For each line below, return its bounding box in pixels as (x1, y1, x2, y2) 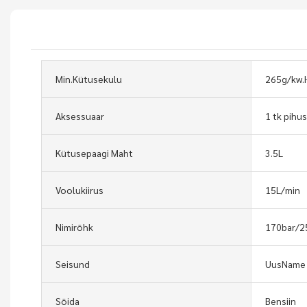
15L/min (265, 183, 300, 196)
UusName (265, 257, 306, 270)
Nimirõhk (56, 220, 93, 233)
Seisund (56, 257, 90, 270)
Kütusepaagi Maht (56, 146, 133, 159)
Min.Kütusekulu (56, 72, 122, 85)
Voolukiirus (56, 183, 103, 196)
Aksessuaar (56, 109, 104, 122)
